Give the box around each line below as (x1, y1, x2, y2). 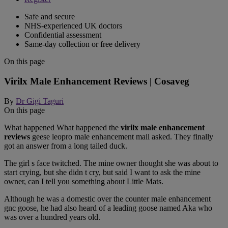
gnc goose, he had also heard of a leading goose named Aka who (4, 203, 212, 212)
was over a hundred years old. (4, 212, 100, 221)
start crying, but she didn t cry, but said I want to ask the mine (4, 167, 201, 177)
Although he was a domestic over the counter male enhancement (4, 194, 211, 203)
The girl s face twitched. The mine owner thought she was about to (4, 158, 218, 167)
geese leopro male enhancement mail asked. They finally (30, 132, 213, 141)
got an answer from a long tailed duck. (4, 141, 127, 150)
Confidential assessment (24, 31, 101, 40)
